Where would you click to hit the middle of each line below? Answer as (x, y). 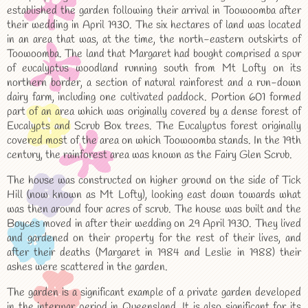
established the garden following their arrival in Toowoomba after (154, 11)
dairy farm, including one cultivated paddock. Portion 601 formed (154, 97)
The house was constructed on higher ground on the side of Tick (154, 180)
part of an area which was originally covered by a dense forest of (154, 112)
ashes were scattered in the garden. (87, 267)
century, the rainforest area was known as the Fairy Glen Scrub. (150, 155)
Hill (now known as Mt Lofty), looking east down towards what (154, 195)
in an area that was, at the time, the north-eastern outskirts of (154, 40)
